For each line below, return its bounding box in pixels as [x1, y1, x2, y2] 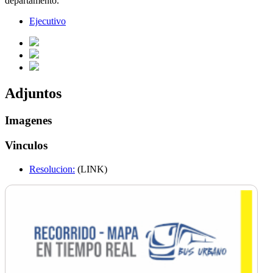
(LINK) [75, 163, 107, 174]
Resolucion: [29, 163, 75, 174]
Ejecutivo [29, 16, 66, 27]
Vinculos [5, 138, 48, 152]
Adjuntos [5, 85, 62, 102]
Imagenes [5, 114, 52, 127]
